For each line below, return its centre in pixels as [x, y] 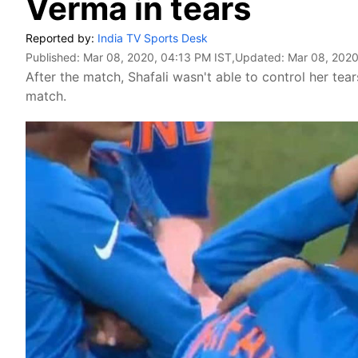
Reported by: [62, 38]
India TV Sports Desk [153, 38]
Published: [54, 57]
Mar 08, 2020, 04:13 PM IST [157, 57]
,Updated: [260, 57]
